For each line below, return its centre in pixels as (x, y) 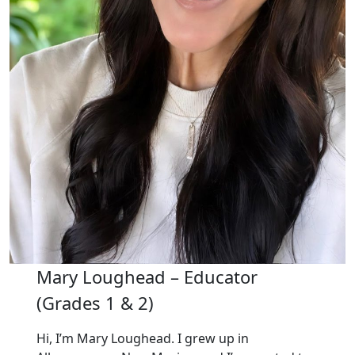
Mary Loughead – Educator (147, 276)
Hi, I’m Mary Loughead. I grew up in (142, 338)
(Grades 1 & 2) (95, 302)
